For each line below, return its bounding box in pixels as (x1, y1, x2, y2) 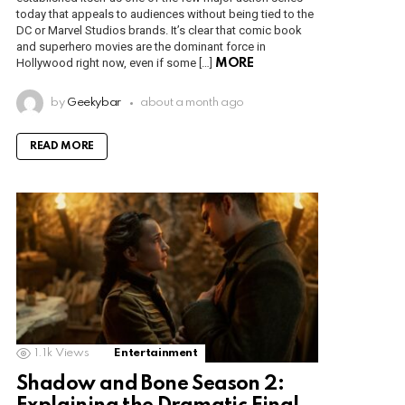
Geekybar (66, 97, 122, 109)
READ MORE (30, 141, 95, 153)
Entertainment (114, 347, 198, 360)
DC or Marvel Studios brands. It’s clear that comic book (16, 24, 302, 38)
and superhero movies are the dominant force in (16, 40, 266, 54)
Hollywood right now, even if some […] (16, 56, 215, 71)
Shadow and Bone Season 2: (16, 374, 284, 395)
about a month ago (140, 97, 244, 109)
